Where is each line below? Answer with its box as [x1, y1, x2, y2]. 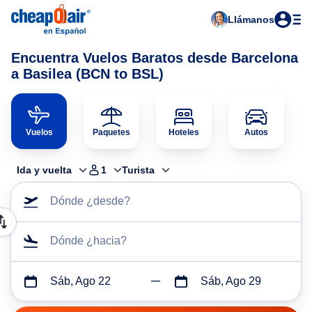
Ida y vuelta [17, 164, 72, 175]
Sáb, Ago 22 [50, 275, 111, 287]
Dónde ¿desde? [50, 195, 130, 207]
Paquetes [93, 127, 130, 137]
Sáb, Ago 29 [200, 275, 261, 287]
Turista [122, 164, 155, 175]
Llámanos [228, 14, 274, 25]
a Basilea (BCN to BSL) [11, 66, 164, 81]
